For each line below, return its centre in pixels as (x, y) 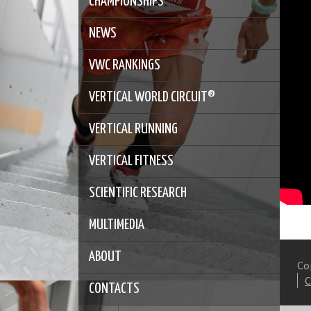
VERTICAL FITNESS (132, 161)
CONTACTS (115, 288)
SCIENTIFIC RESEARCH (138, 193)
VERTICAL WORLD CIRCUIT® (152, 97)
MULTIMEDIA (117, 225)
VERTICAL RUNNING (134, 129)
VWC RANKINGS (125, 65)
